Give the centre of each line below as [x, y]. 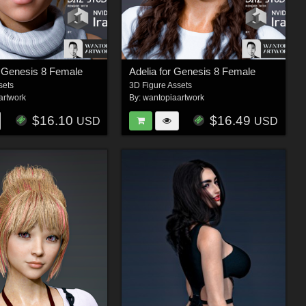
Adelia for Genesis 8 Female [192, 72]
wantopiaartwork [173, 98]
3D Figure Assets [160, 86]
